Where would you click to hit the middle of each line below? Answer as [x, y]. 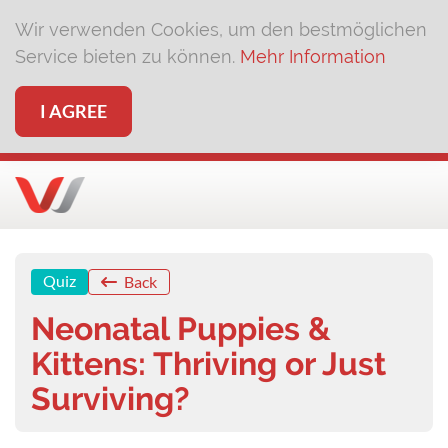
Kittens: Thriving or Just [208, 363]
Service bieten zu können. [127, 56]
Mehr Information [313, 56]
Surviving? [110, 398]
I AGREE [73, 111]
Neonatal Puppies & [181, 328]
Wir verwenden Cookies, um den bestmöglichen [221, 29]
